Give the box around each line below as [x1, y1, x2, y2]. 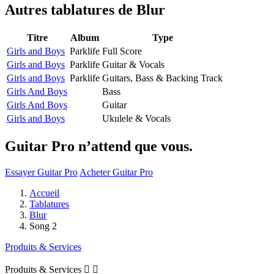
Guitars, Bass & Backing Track [102, 72, 223, 83]
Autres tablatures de [5, 1, 136, 18]
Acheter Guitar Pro [80, 166, 153, 177]
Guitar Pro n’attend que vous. [5, 138, 193, 154]
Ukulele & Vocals [102, 113, 171, 124]
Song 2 [29, 220, 57, 231]
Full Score [102, 45, 142, 56]
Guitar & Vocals [102, 59, 165, 70]
